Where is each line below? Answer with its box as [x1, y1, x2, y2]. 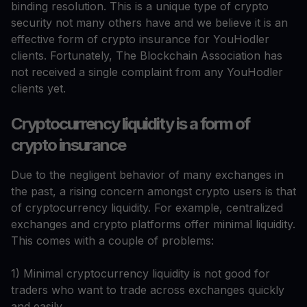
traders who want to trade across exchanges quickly [11, 283, 284, 297]
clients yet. [11, 82, 66, 96]
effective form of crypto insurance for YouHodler [11, 32, 269, 47]
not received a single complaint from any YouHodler [11, 65, 283, 79]
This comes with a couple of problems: [11, 234, 214, 248]
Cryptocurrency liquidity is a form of [11, 114, 249, 134]
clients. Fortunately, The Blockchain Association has [11, 49, 282, 63]
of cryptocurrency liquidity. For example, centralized [11, 201, 283, 215]
